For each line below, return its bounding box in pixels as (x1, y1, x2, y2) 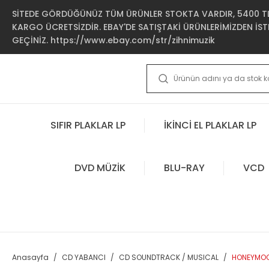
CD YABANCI (62, 252, 106, 262)
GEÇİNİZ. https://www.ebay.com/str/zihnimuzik (12, 34, 215, 46)
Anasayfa (12, 252, 49, 262)
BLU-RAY (163, 160, 205, 175)
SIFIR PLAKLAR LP (50, 118, 125, 132)
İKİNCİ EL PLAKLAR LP (164, 118, 256, 132)
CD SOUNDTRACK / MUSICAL (119, 252, 219, 262)
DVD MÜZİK (74, 160, 125, 175)
